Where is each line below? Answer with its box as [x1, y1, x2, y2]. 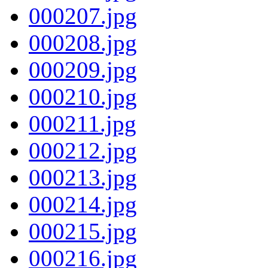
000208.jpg [29, 29, 137, 56]
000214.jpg [29, 191, 137, 217]
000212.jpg [29, 137, 137, 163]
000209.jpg [29, 56, 137, 83]
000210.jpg [29, 83, 137, 109]
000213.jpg [29, 164, 137, 190]
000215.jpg [29, 218, 137, 244]
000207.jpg [29, 2, 137, 29]
